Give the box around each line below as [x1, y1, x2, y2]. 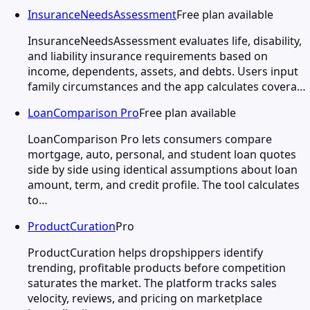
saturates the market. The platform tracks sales [28, 275, 277, 291]
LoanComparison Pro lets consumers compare [28, 131, 272, 147]
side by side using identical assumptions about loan [28, 161, 298, 177]
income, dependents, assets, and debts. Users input [28, 63, 298, 79]
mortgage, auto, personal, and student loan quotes [28, 146, 296, 162]
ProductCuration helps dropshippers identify [28, 244, 263, 260]
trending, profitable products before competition [28, 259, 286, 275]
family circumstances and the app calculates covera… [28, 78, 306, 94]
